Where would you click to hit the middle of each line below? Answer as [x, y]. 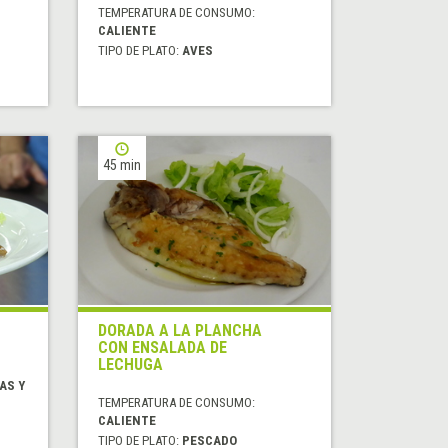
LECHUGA [131, 365]
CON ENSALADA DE [163, 348]
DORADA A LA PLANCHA [180, 331]
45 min [122, 165]
